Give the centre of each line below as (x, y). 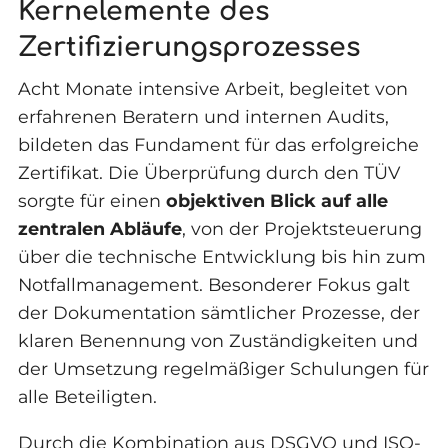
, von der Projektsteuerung (301, 229)
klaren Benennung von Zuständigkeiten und (217, 341)
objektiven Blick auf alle (276, 201)
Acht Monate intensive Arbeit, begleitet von (212, 89)
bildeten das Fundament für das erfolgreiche (218, 145)
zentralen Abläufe (99, 229)
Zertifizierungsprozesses (188, 48)
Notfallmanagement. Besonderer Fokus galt (213, 285)
